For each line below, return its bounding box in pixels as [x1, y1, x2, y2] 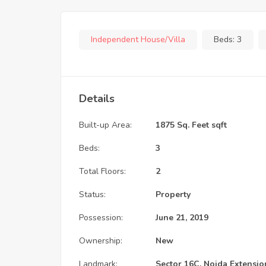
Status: [79, 188, 106, 200]
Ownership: [79, 235, 122, 246]
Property [156, 188, 191, 200]
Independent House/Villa [91, 33, 185, 45]
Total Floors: [79, 165, 126, 177]
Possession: [79, 211, 123, 223]
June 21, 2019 [156, 211, 208, 223]
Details [79, 91, 115, 106]
